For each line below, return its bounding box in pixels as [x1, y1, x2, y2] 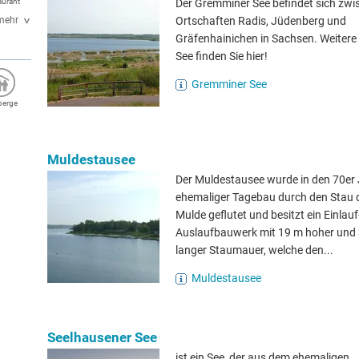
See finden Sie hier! [175, 50, 268, 63]
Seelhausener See [47, 329, 157, 345]
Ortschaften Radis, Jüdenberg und [175, 14, 346, 27]
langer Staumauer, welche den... [175, 244, 333, 256]
